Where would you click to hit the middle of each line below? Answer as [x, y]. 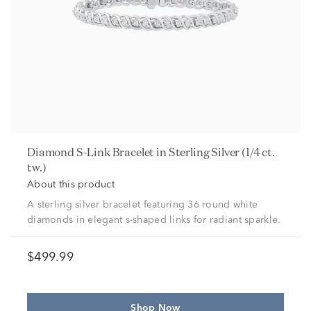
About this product [71, 185]
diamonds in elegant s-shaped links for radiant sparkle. [154, 220]
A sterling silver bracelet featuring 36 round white [143, 205]
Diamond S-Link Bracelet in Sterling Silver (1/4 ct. [31, 152]
